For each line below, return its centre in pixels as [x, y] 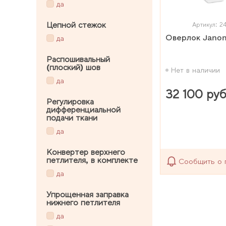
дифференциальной [83, 109]
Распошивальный [78, 59]
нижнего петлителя [83, 202]
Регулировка [70, 101]
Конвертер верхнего [86, 152]
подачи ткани [72, 118]
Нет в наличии [195, 70]
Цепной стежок [76, 25]
